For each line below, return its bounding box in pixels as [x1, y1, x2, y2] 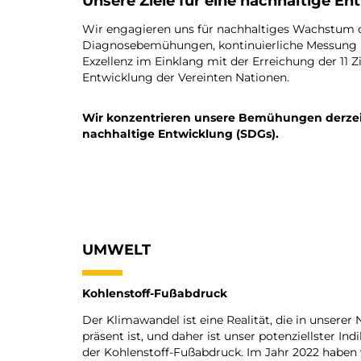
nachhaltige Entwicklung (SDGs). [82, 127, 279, 142]
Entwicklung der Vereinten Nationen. [82, 70, 289, 85]
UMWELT [82, 240, 151, 259]
